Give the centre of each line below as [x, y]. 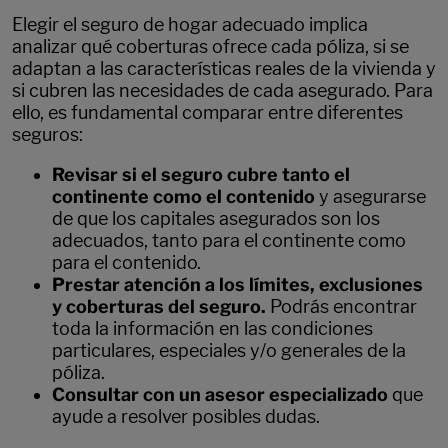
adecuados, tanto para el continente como [229, 240]
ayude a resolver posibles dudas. [186, 416]
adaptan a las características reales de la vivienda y [224, 68]
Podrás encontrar [343, 306]
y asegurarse [372, 196]
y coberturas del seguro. [161, 306]
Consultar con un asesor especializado [222, 394]
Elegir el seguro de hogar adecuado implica [190, 24]
